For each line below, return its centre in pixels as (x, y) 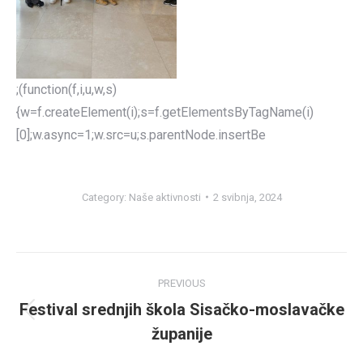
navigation (82, 305)
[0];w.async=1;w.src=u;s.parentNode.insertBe (141, 135)
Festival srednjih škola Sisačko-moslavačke (181, 309)
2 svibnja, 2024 (247, 197)
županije (181, 333)
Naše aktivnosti (164, 197)
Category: (105, 197)
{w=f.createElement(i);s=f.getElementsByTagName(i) (165, 112)
